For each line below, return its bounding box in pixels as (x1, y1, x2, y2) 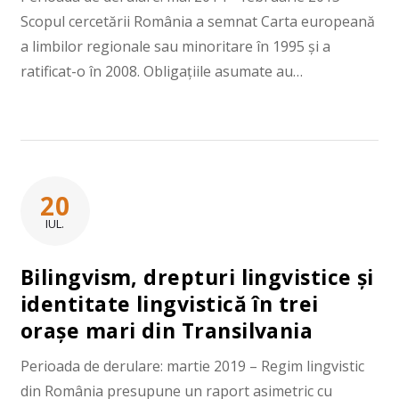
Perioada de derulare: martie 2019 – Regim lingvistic (20, 355, 364, 376)
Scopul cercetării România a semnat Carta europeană (20, 11, 375, 31)
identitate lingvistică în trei (20, 289, 319, 318)
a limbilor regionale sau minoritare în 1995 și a (20, 36, 330, 56)
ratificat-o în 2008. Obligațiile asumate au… (20, 61, 303, 81)
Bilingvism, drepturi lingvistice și (20, 262, 374, 291)
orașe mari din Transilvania (20, 315, 313, 345)
